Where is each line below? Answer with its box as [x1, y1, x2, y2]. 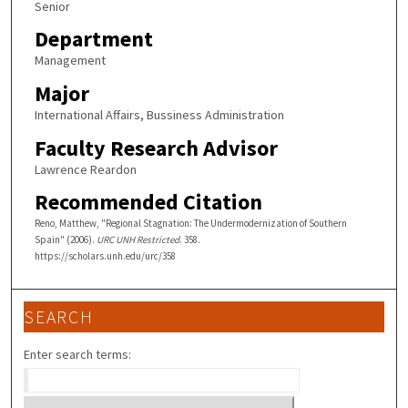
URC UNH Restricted [96, 233, 179, 247]
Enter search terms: [24, 346, 132, 363]
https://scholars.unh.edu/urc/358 [34, 250, 176, 263]
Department [34, 25, 153, 54]
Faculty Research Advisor [34, 133, 278, 162]
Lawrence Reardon [34, 160, 137, 178]
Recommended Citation [34, 188, 262, 217]
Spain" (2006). [34, 233, 97, 247]
